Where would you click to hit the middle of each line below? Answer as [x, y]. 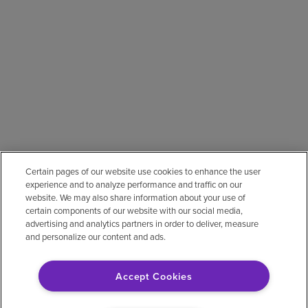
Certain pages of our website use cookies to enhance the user [143, 171]
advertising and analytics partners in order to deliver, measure [142, 223]
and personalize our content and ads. [96, 236]
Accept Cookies [154, 276]
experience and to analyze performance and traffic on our [134, 184]
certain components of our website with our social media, [134, 210]
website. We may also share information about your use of [136, 197]
